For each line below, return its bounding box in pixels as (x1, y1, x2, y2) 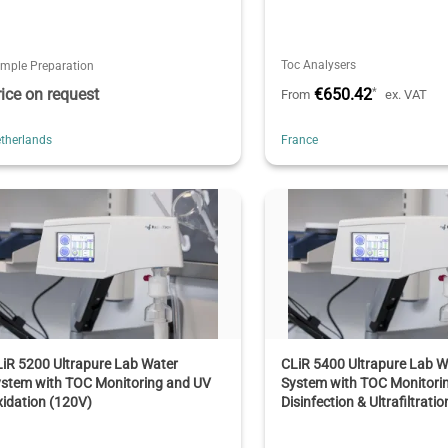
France (281, 132, 319, 147)
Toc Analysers (281, 57, 357, 72)
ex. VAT (385, 86, 428, 102)
